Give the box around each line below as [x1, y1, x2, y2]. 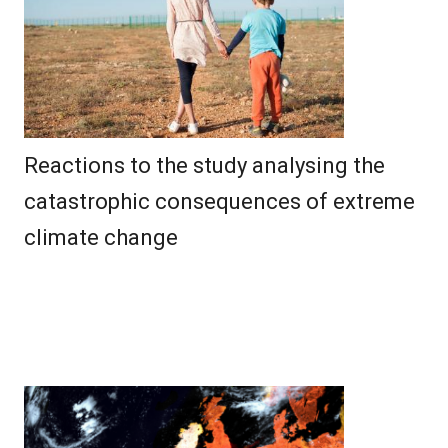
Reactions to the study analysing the [24, 153, 385, 179]
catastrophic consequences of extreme [24, 189, 415, 215]
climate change [24, 225, 178, 251]
